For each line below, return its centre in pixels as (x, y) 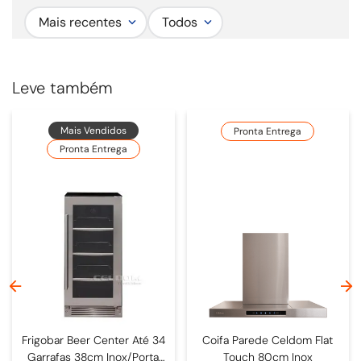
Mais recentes (80, 22)
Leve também (62, 87)
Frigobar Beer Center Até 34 (93, 340)
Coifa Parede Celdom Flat (268, 340)
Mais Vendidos (93, 130)
